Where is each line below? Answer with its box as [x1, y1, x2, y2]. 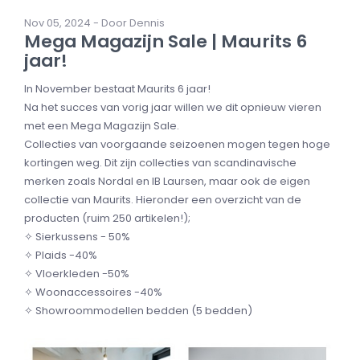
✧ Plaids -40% [24, 247, 97, 264]
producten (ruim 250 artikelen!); [24, 211, 190, 227]
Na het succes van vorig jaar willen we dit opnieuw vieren [24, 100, 321, 116]
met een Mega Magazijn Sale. [24, 118, 179, 134]
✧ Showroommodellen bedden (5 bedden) [24, 303, 252, 319]
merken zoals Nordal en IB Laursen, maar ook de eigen [24, 174, 310, 190]
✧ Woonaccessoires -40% [24, 284, 162, 301]
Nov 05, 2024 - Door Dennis [24, 15, 165, 31]
